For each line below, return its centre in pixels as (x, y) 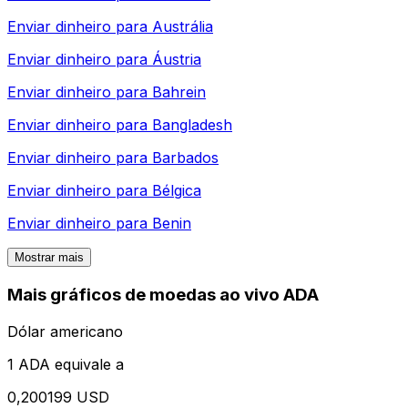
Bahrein (179, 92)
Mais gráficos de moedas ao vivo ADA (163, 295)
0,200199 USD (58, 397)
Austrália (183, 27)
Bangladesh (192, 125)
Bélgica (177, 191)
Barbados (185, 158)
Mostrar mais (49, 258)
